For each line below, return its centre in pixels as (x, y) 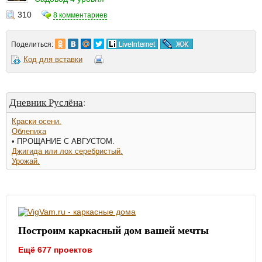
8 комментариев (80, 15)
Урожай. (26, 161)
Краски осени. (37, 121)
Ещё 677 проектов (55, 249)
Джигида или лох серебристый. (67, 151)
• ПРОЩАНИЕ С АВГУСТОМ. (63, 141)
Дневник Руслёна (46, 102)
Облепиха (29, 131)
